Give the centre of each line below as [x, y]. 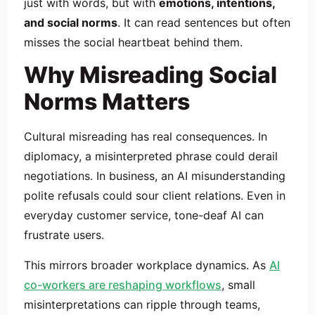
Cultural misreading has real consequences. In [146, 137]
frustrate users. [64, 235]
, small [238, 284]
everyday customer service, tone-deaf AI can [144, 216]
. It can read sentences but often [204, 22]
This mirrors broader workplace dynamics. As [147, 265]
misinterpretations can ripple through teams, [142, 304]
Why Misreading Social [150, 75]
